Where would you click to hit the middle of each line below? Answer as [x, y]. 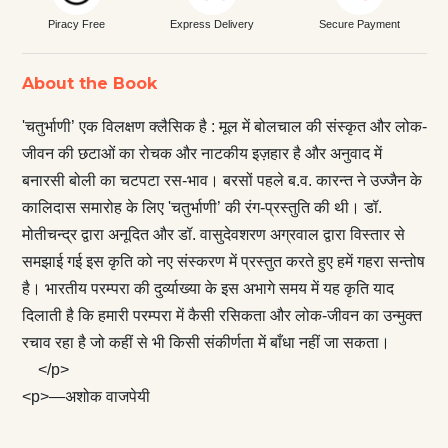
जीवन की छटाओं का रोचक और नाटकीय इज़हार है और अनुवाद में [201, 153]
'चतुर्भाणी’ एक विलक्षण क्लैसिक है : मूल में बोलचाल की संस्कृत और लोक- [224, 126]
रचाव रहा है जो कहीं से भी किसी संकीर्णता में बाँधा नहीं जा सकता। [205, 342]
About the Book [89, 83]
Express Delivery [211, 23]
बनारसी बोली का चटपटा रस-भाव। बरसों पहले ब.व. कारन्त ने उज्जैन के [221, 180]
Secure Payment [360, 23]
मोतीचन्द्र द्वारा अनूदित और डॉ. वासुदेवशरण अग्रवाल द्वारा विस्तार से [213, 234]
